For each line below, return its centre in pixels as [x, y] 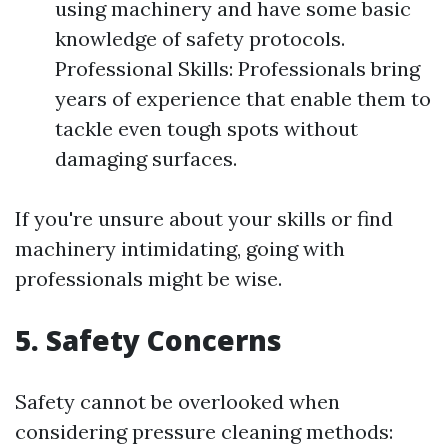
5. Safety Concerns [148, 340]
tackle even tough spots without [206, 128]
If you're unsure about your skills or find [204, 218]
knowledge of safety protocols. [200, 38]
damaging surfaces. [146, 158]
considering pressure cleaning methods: [204, 431]
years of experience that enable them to [243, 98]
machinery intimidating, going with [180, 248]
